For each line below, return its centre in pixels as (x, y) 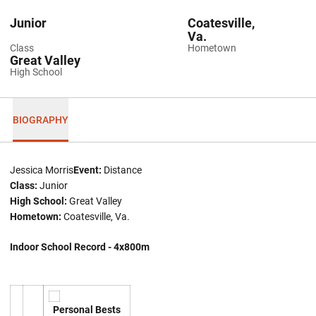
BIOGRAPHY (40, 120)
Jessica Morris (42, 170)
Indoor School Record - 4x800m (80, 247)
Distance (122, 170)
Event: (87, 170)
